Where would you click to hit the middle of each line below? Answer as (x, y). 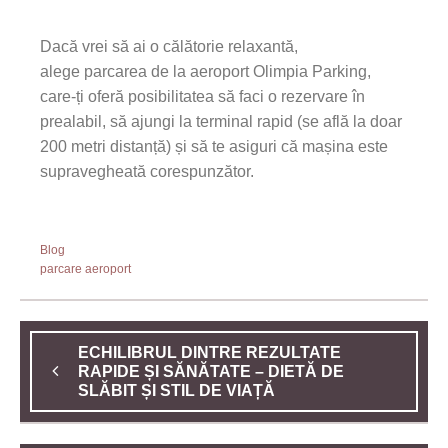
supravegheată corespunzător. (147, 171)
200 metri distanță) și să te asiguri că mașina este (214, 146)
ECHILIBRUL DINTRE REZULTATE (209, 352)
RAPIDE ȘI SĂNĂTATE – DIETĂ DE (211, 371)
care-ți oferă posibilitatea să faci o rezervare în (202, 96)
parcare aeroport (85, 268)
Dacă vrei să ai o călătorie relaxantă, (169, 46)
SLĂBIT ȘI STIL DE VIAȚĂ (178, 390)
